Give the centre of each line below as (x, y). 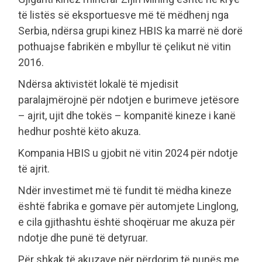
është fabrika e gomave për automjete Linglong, (128, 206)
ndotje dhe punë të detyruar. (83, 238)
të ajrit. (34, 169)
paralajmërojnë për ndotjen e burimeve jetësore (129, 100)
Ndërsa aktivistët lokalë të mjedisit (98, 84)
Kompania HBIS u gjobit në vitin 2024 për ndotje (128, 153)
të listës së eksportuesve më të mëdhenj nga (123, 15)
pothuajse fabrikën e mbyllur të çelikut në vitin (125, 47)
